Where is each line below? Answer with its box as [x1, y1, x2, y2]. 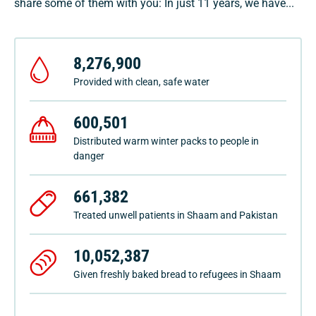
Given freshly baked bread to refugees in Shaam [73, 269, 281, 281]
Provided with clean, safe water [73, 76, 209, 88]
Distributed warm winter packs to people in [73, 135, 259, 147]
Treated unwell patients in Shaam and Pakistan [73, 209, 278, 221]
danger [73, 150, 104, 162]
